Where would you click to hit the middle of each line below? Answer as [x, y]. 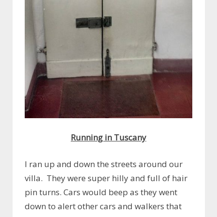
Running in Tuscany [108, 138]
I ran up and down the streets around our [104, 164]
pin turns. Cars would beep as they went [101, 192]
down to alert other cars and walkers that [103, 206]
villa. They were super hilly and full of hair [106, 178]
